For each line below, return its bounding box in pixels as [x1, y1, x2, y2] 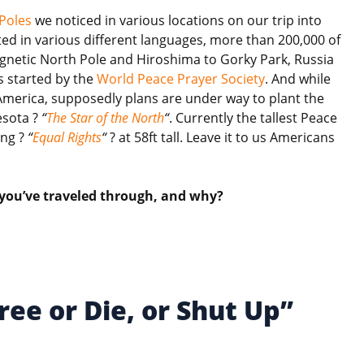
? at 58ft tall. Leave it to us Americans [106, 128, 335, 146]
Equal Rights [32, 128, 102, 146]
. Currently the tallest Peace [169, 108, 337, 127]
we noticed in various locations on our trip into [32, 11, 322, 29]
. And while [265, 69, 331, 88]
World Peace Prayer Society [97, 69, 265, 88]
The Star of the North [46, 108, 164, 127]
